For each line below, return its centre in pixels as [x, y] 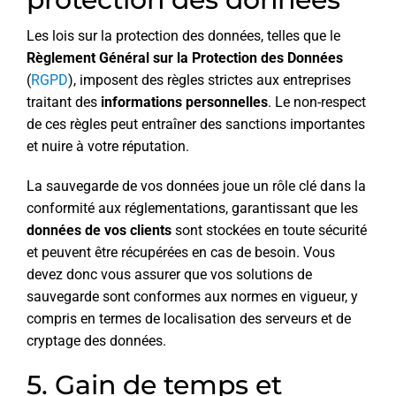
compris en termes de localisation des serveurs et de [189, 319]
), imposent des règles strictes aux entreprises [209, 80]
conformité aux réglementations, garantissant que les [192, 209]
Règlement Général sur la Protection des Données [185, 58]
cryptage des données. [96, 341]
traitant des [64, 103]
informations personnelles [184, 103]
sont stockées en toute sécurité [269, 231]
